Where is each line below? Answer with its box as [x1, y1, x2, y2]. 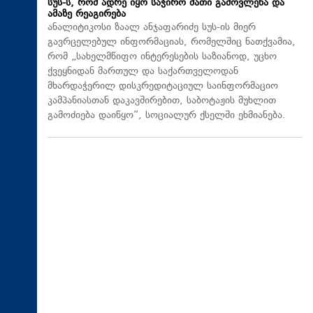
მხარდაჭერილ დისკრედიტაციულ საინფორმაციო [48, 78, 278, 94]
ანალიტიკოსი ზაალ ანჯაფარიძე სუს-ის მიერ [48, 20, 256, 35]
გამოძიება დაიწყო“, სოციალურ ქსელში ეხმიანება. [48, 108, 286, 123]
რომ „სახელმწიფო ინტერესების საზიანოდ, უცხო [48, 49, 277, 64]
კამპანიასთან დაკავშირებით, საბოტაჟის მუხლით [48, 93, 276, 108]
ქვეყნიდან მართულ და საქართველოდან [48, 64, 238, 79]
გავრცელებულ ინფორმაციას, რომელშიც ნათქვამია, [48, 34, 296, 50]
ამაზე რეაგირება [48, 6, 126, 22]
